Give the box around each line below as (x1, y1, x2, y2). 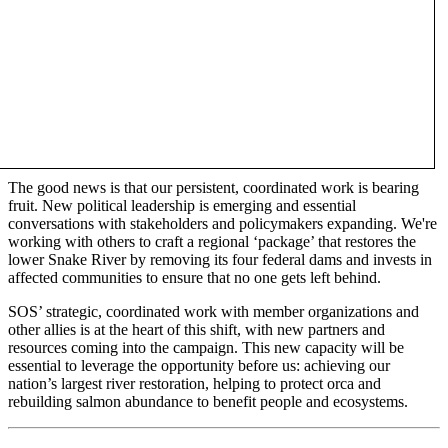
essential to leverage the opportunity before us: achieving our (8, 356, 390, 374)
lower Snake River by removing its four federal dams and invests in (8, 250, 432, 268)
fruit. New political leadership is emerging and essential (8, 196, 356, 214)
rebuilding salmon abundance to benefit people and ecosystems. (8, 392, 408, 410)
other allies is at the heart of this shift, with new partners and (8, 320, 385, 338)
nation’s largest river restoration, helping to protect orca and (8, 374, 381, 392)
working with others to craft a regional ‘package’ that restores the (8, 232, 416, 250)
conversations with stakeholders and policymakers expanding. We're (8, 214, 437, 232)
